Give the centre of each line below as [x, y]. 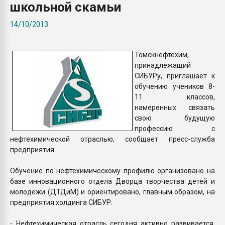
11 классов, [175, 97]
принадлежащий [163, 65]
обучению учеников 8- [175, 86]
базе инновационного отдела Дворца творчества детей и [113, 181]
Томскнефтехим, [162, 54]
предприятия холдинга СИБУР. [61, 202]
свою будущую [175, 118]
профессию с [175, 128]
